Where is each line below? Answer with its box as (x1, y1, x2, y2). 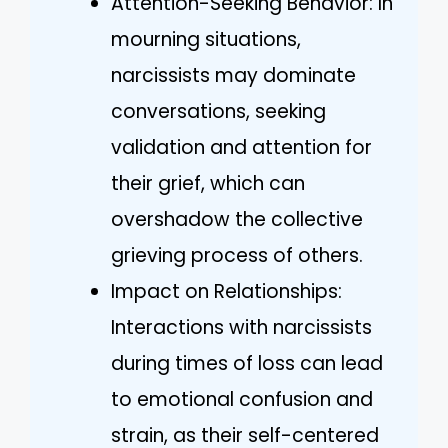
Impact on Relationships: (111, 277, 342, 305)
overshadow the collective (111, 205, 363, 233)
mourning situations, (111, 25, 301, 53)
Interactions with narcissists (111, 313, 372, 341)
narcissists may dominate (111, 61, 356, 89)
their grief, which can (111, 169, 305, 197)
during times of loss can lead (111, 349, 383, 377)
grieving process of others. (111, 241, 363, 269)
